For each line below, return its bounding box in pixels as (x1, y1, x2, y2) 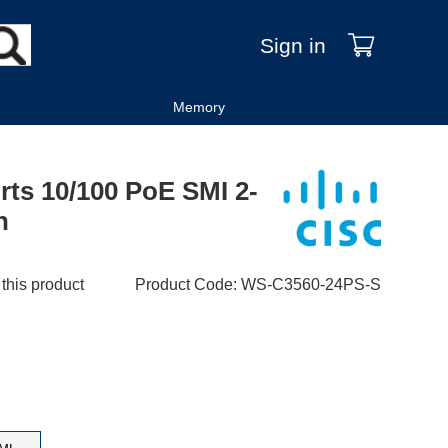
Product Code (134, 276, 233, 294)
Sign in (259, 34, 326, 57)
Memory (173, 99, 226, 115)
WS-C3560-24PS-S (240, 276, 381, 294)
